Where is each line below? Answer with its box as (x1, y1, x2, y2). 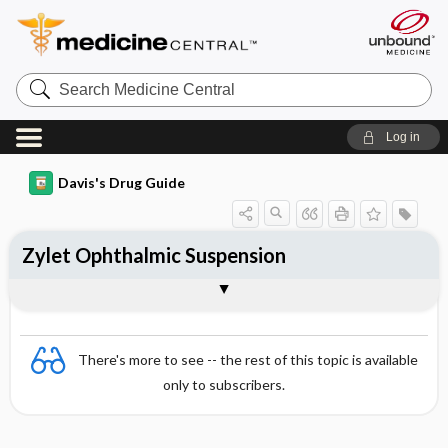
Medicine (14, 87, 80, 104)
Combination (21, 281, 140, 305)
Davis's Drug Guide (57, 174, 185, 191)
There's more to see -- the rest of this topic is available (78, 350, 418, 368)
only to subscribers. (163, 376, 285, 393)
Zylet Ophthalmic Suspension (21, 243, 286, 267)
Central (14, 103, 67, 120)
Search (14, 71, 66, 88)
